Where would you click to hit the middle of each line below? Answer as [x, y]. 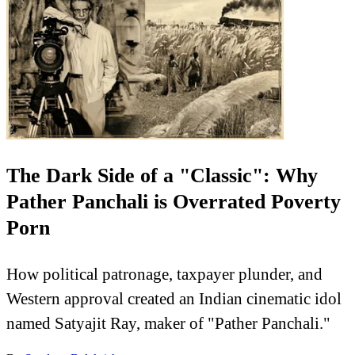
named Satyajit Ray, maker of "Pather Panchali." [168, 323]
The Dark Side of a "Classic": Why [162, 176]
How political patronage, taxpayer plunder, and [164, 274]
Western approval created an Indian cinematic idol [174, 299]
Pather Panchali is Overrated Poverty [174, 202]
